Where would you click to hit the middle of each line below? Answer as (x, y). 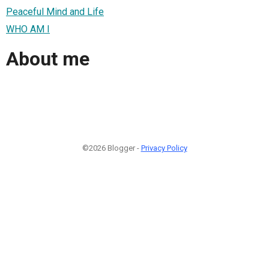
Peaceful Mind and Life (55, 11)
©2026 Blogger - (111, 148)
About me (48, 59)
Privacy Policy (164, 148)
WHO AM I (28, 29)
